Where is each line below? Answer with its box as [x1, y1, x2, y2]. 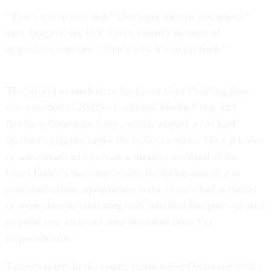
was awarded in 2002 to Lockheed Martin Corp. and [6, 101, 236, 113]
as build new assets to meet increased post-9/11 [6, 215, 214, 227]
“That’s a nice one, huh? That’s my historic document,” [6, 10, 250, 22]
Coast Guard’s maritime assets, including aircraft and [6, 166, 240, 178]
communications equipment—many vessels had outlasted [6, 183, 257, 195]
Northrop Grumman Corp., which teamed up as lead [6, 117, 235, 129]
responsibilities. [6, 232, 81, 244]
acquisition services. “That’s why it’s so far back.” [6, 43, 227, 55]
